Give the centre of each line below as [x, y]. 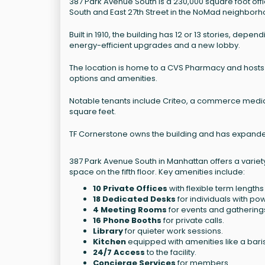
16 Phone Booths [127, 220]
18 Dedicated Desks [134, 199]
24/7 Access [119, 252]
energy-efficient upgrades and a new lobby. [155, 45]
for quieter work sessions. [173, 231]
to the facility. [171, 252]
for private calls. [193, 220]
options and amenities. [113, 78]
